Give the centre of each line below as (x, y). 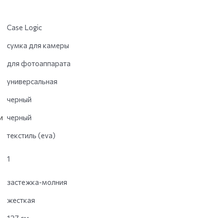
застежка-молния (37, 182)
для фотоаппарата (39, 63)
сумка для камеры (38, 45)
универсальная (32, 81)
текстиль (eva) (31, 135)
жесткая (21, 200)
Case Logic (24, 27)
